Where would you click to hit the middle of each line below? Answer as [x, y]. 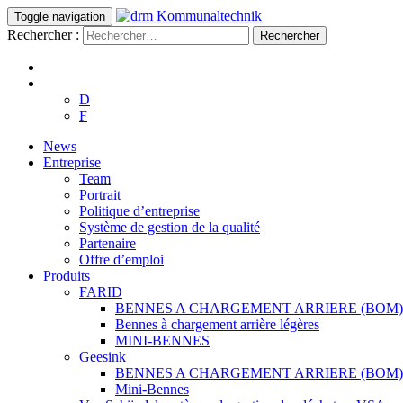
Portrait [100, 195]
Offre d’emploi [121, 260]
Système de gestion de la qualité [170, 227]
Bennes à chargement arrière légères [217, 324]
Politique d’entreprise [139, 211]
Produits [67, 276]
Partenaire [107, 243]
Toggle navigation [60, 17]
